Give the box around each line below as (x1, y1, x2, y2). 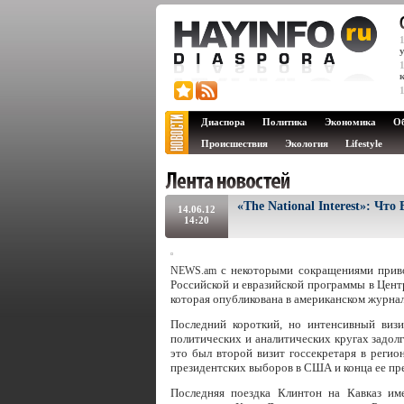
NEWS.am (170, 264, 216, 277)
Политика (262, 116, 308, 127)
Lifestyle (345, 138, 382, 149)
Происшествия (201, 138, 268, 149)
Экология (285, 138, 328, 149)
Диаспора (201, 116, 245, 127)
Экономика (325, 116, 376, 127)
